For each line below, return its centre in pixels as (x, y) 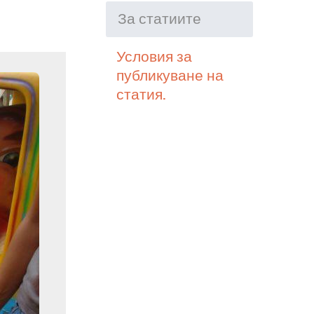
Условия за (154, 57)
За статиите (159, 19)
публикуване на (170, 76)
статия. (141, 95)
